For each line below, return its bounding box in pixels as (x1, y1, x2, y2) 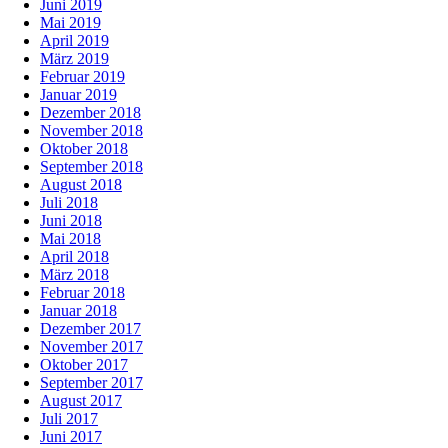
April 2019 (40, 32, 109, 50)
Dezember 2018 (40, 104, 141, 122)
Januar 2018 (40, 302, 117, 320)
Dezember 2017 (40, 320, 141, 338)
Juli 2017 (40, 410, 98, 428)
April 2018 (40, 248, 109, 266)
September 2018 (40, 158, 143, 176)
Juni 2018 (40, 212, 102, 230)
